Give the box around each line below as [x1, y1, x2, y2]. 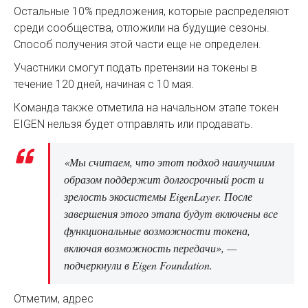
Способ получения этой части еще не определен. [14, 38, 261, 52]
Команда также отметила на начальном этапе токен [14, 101, 278, 115]
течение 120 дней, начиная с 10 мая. [14, 78, 194, 91]
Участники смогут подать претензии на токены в [14, 61, 257, 75]
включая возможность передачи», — [64, 241, 236, 256]
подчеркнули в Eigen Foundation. [64, 258, 212, 273]
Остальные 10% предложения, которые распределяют [14, 5, 289, 19]
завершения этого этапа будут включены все [64, 206, 278, 221]
